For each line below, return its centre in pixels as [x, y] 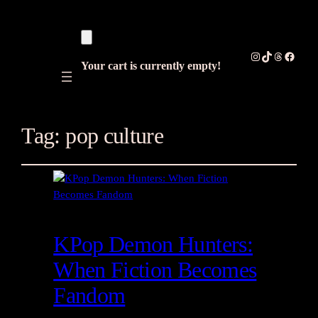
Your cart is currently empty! [150, 66]
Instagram [271, 55]
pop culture [115, 136]
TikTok [277, 55]
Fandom [89, 296]
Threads [290, 55]
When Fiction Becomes [155, 270]
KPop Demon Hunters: [153, 245]
